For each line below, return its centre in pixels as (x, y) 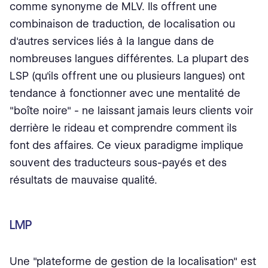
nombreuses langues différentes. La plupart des (129, 59)
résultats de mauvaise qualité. (83, 180)
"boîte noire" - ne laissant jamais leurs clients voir (131, 111)
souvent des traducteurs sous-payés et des (118, 163)
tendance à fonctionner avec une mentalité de (125, 93)
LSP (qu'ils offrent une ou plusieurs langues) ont (127, 76)
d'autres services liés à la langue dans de (112, 41)
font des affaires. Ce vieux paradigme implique (127, 145)
